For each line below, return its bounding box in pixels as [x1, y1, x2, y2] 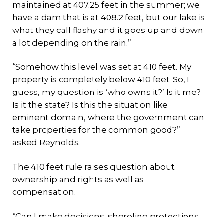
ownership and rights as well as [12, 174, 144, 184]
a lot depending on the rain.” [12, 38, 131, 47]
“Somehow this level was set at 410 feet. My [12, 62, 191, 72]
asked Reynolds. [12, 138, 80, 147]
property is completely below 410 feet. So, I [12, 75, 189, 84]
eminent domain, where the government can [12, 112, 204, 122]
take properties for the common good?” [12, 125, 180, 135]
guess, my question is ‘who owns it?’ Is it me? [12, 87, 201, 97]
